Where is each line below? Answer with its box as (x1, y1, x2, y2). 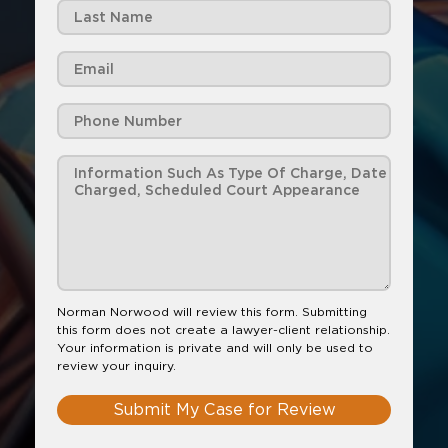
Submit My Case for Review (112, 400, 336, 419)
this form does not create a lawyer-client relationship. (57, 322, 390, 337)
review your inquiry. (57, 358, 176, 373)
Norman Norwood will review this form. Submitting (57, 304, 367, 319)
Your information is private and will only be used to (57, 340, 373, 355)
